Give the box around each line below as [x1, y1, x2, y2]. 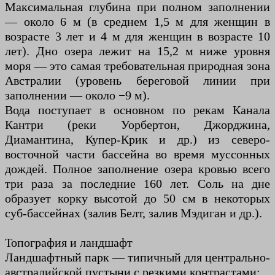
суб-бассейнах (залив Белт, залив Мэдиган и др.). [5, 206, 262, 220]
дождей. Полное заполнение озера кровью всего [5, 161, 270, 176]
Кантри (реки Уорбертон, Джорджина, [5, 117, 270, 131]
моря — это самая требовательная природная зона [5, 58, 270, 72]
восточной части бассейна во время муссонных [5, 147, 270, 161]
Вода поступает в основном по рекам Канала [5, 103, 270, 117]
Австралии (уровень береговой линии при [5, 73, 270, 87]
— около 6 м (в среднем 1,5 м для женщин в [5, 14, 270, 28]
